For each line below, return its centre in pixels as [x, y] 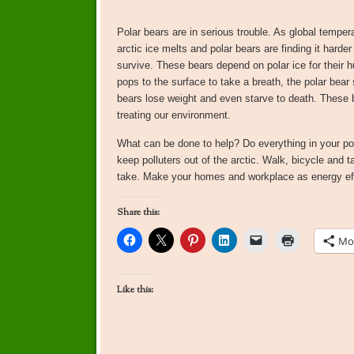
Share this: [138, 213]
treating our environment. [173, 115]
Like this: [135, 290]
